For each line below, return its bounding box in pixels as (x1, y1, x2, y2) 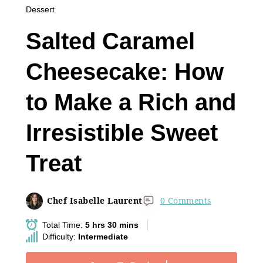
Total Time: (42, 220, 85, 230)
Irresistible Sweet (26, 119, 218, 146)
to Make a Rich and (26, 89, 236, 115)
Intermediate (78, 231, 128, 241)
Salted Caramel (26, 28, 195, 54)
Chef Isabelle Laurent (47, 195, 143, 207)
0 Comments (160, 195, 211, 207)
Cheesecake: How (26, 58, 224, 85)
